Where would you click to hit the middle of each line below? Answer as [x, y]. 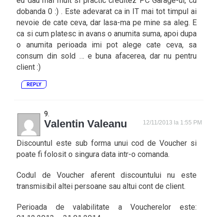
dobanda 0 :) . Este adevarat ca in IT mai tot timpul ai [107, 11]
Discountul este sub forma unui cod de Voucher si [107, 143]
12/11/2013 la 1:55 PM [173, 123]
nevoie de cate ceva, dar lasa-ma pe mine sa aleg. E [107, 23]
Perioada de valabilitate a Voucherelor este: [107, 207]
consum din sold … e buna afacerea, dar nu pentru [107, 56]
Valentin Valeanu [86, 124]
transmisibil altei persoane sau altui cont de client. [101, 186]
